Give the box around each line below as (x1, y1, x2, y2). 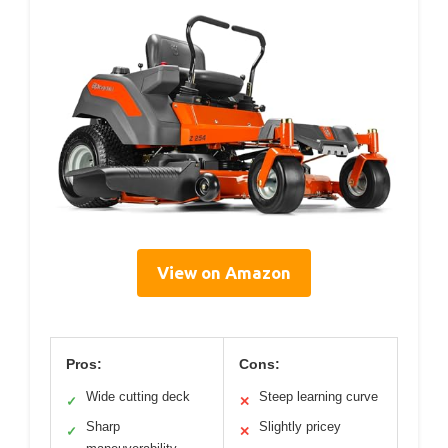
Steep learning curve (259, 388, 378, 404)
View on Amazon (157, 262, 291, 282)
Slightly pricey (259, 418, 341, 434)
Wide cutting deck (86, 388, 190, 404)
